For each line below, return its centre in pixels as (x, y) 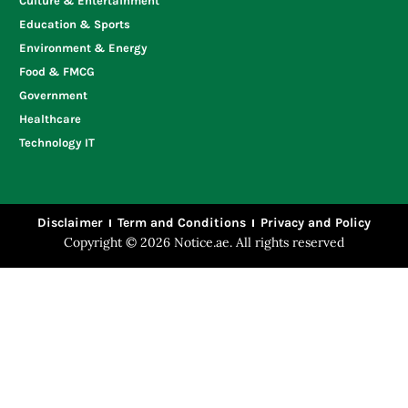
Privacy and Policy (316, 223)
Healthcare (50, 119)
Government (53, 95)
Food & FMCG (57, 71)
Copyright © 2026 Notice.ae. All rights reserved (204, 242)
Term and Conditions (182, 223)
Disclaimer (70, 223)
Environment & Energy (83, 48)
